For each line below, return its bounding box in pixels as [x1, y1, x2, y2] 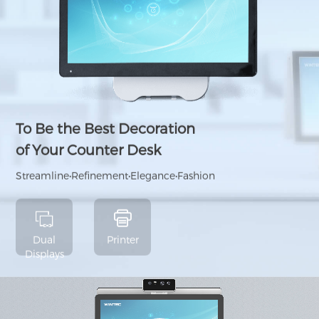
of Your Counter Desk [16, 142, 162, 159]
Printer [106, 234, 139, 247]
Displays [24, 249, 64, 261]
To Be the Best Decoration [16, 120, 196, 138]
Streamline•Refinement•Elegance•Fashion [16, 170, 216, 183]
